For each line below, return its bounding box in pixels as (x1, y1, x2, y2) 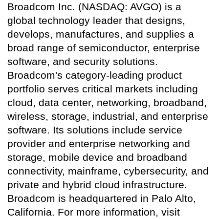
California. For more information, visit (7, 206, 180, 218)
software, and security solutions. (7, 56, 158, 67)
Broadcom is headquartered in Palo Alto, (7, 193, 196, 204)
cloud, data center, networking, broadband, (7, 97, 207, 109)
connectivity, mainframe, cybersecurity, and (7, 165, 209, 177)
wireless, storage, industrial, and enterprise (7, 110, 208, 122)
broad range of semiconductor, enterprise (7, 42, 200, 54)
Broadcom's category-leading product (7, 69, 182, 81)
